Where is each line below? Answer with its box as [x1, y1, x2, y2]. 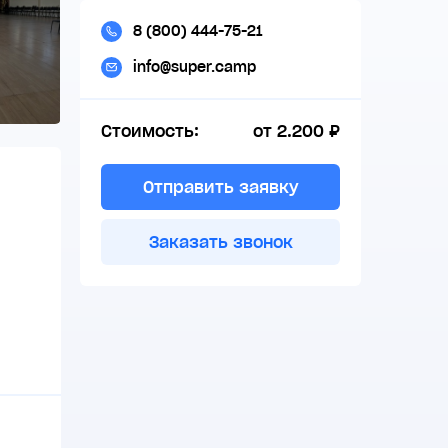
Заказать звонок [148, 232, 293, 253]
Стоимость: [101, 121, 199, 142]
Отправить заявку [142, 176, 299, 197]
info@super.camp [133, 57, 256, 76]
